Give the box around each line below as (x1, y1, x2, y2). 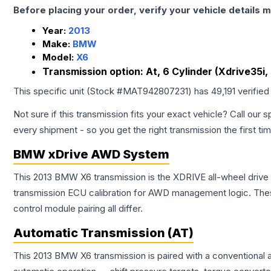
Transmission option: (42, 65, 146, 78)
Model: (42, 51, 76, 64)
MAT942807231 (123, 85, 188, 97)
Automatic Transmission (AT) (13, 226, 194, 241)
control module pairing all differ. (13, 203, 143, 215)
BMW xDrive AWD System (13, 147, 169, 162)
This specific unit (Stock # (13, 85, 123, 97)
